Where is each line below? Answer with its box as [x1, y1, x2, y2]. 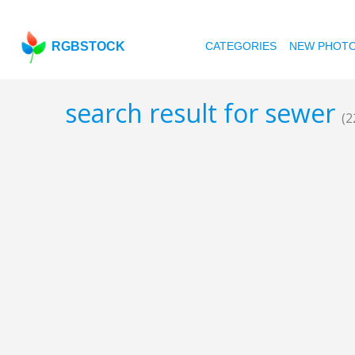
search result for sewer [65, 96, 342, 131]
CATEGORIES [205, 40, 277, 52]
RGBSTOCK [52, 40, 126, 53]
